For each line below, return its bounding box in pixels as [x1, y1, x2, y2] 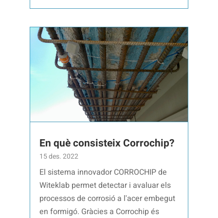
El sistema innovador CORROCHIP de [39, 166, 167, 179]
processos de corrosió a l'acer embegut [39, 193, 176, 205]
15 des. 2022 [39, 151, 79, 162]
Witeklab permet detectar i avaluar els [39, 180, 171, 192]
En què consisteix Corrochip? [39, 136, 175, 151]
